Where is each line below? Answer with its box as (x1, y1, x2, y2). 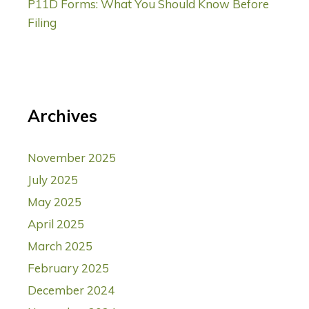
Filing (28, 15, 57, 30)
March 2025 (28, 239, 92, 254)
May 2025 (28, 195, 81, 210)
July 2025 (28, 172, 78, 188)
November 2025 (28, 150, 116, 166)
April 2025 (28, 217, 84, 232)
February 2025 (28, 261, 109, 276)
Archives (28, 106, 97, 127)
